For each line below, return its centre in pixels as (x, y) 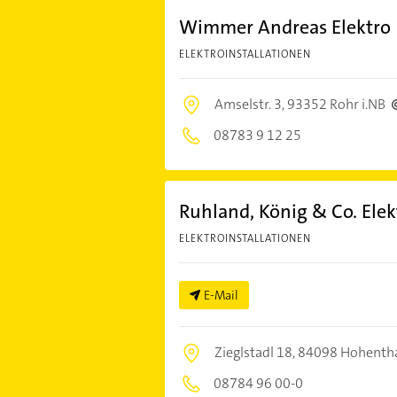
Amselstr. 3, (250, 104)
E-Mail (221, 295)
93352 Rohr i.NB (336, 104)
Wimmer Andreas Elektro (284, 27)
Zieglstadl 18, (256, 352)
